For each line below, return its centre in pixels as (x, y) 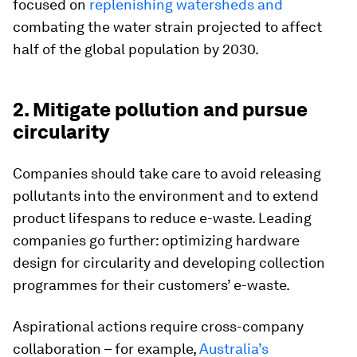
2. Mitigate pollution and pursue (160, 110)
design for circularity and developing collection (169, 263)
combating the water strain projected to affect (167, 27)
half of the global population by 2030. (136, 49)
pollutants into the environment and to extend (166, 196)
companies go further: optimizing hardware (156, 241)
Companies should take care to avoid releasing (167, 174)
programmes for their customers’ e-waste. (151, 285)
